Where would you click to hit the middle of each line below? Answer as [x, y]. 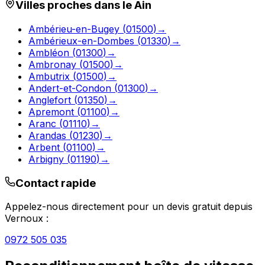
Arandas [47, 135]
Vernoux [24, 219]
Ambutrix [49, 76]
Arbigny [46, 159]
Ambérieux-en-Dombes [81, 41]
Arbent [44, 147]
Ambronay [52, 64]
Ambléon [49, 52]
